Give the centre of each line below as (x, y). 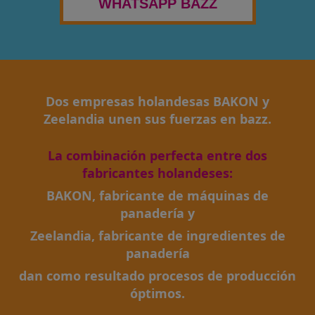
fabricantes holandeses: (157, 173)
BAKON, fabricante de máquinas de (157, 195)
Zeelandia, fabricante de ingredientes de (157, 235)
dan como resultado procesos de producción (157, 275)
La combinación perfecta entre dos (157, 155)
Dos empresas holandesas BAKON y (157, 101)
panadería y (157, 213)
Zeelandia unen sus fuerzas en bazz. (157, 118)
